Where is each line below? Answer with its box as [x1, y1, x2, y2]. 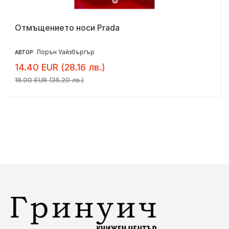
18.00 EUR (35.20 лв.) [15, 75, 84, 84]
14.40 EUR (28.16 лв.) [15, 61, 105, 73]
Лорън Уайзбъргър [36, 48, 95, 56]
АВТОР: [15, 49, 36, 55]
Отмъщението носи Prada [15, 22, 120, 33]
